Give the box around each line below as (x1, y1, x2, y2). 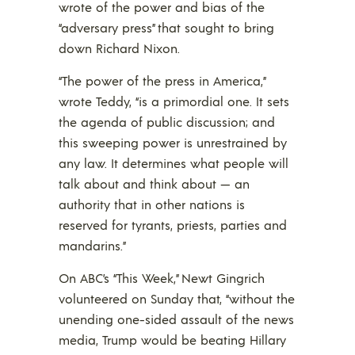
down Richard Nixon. (59, 40, 180, 57)
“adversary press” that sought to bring (59, 19, 274, 36)
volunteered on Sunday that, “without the (59, 290, 295, 307)
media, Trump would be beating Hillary (59, 331, 286, 349)
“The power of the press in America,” (59, 72, 265, 90)
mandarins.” (59, 237, 126, 254)
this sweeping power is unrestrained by (59, 134, 287, 151)
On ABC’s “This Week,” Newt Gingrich (59, 269, 265, 287)
